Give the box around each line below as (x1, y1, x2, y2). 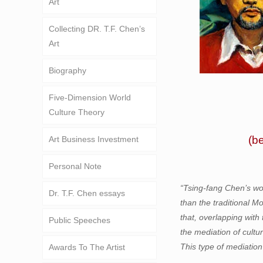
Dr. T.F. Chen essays (49, 188, 125, 198)
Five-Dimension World (49, 93, 131, 102)
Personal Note (49, 161, 102, 171)
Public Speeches (49, 215, 110, 225)
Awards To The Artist (49, 242, 125, 252)
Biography (49, 66, 86, 75)
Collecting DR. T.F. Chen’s (49, 24, 145, 33)
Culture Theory (49, 107, 104, 117)
